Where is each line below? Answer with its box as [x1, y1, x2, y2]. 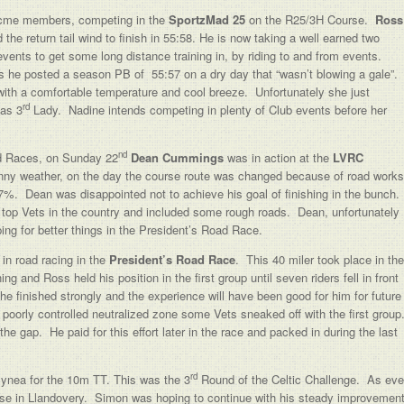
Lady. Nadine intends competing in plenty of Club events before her [30, 101, 387, 118]
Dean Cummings [131, 149, 227, 166]
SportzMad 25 [169, 11, 245, 28]
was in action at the [227, 149, 333, 166]
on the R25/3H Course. [245, 11, 375, 28]
